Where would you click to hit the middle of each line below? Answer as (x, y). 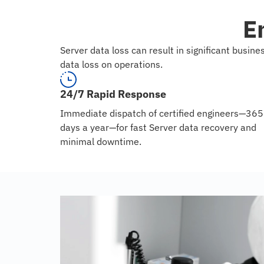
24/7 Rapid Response (113, 94)
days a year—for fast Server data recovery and (158, 128)
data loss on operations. (111, 65)
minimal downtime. (101, 142)
